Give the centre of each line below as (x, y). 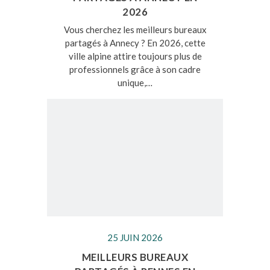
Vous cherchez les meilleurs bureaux (135, 29)
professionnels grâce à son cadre (135, 69)
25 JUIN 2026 (135, 238)
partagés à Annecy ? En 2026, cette (135, 42)
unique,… (135, 82)
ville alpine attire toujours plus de (135, 56)
